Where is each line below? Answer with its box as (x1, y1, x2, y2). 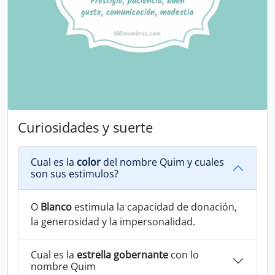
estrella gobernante (77, 248, 168, 261)
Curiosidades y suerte (18, 118, 153, 136)
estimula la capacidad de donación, (72, 200, 237, 214)
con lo (168, 248, 199, 261)
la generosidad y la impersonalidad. (31, 215, 195, 228)
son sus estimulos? (31, 167, 118, 180)
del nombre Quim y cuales (101, 155, 224, 169)
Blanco (41, 200, 72, 214)
